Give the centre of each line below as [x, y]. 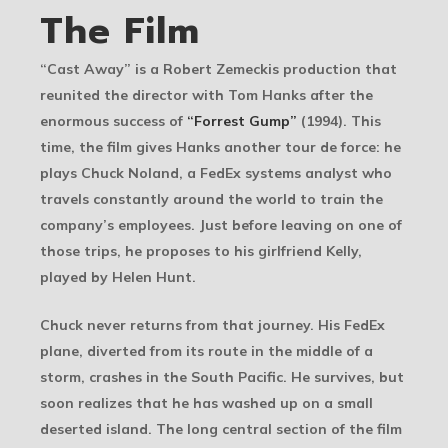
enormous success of [113, 120]
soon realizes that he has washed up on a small [206, 402]
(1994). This [339, 120]
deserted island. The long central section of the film [221, 428]
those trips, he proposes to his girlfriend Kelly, [201, 250]
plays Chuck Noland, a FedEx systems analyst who [216, 172]
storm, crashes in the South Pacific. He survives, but [222, 376]
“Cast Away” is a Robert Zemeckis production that [218, 68]
